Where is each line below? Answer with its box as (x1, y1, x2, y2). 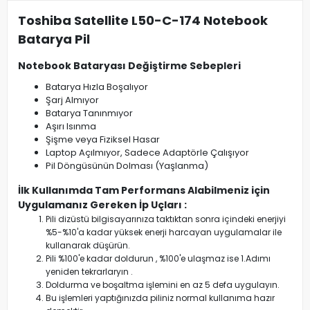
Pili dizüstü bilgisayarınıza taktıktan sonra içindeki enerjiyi (46, 213, 286, 226)
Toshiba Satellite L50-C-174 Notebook (18, 12, 268, 30)
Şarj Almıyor (46, 93, 99, 107)
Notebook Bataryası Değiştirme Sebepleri (18, 59, 241, 73)
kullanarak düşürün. (46, 239, 130, 252)
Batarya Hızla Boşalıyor (46, 80, 148, 94)
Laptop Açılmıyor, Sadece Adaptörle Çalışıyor (46, 146, 249, 160)
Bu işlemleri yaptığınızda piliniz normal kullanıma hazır (46, 292, 275, 304)
